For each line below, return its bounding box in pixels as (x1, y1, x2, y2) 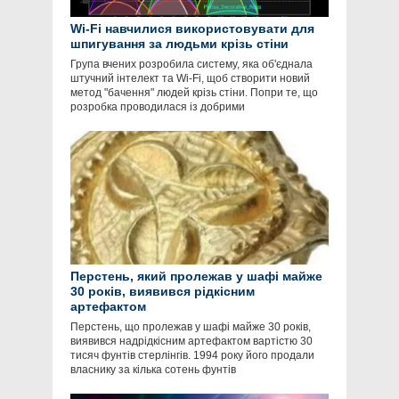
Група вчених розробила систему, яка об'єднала (70, 58, 313, 71)
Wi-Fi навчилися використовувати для (70, 21, 314, 37)
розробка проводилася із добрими (70, 101, 245, 114)
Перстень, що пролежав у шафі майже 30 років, (70, 321, 311, 334)
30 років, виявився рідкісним (70, 284, 255, 299)
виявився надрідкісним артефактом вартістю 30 (70, 335, 313, 348)
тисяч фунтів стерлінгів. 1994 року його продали (70, 349, 314, 362)
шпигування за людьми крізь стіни (70, 37, 289, 52)
